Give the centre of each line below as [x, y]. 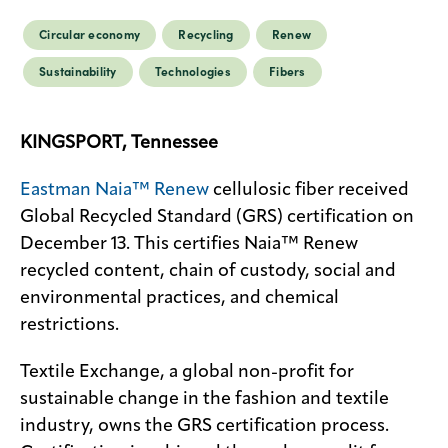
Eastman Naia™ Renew [114, 189]
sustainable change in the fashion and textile [204, 398]
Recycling [206, 35]
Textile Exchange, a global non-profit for [187, 371]
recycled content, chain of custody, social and [208, 270]
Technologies [192, 71]
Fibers [287, 71]
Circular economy [90, 35]
